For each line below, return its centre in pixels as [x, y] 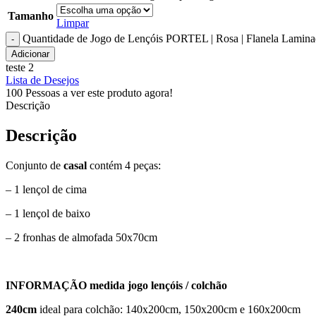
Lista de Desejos [42, 80]
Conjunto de [35, 166]
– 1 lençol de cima [46, 190]
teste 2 [20, 68]
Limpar [73, 23]
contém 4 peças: [124, 166]
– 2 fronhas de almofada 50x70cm [81, 238]
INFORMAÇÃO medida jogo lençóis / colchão [116, 286]
